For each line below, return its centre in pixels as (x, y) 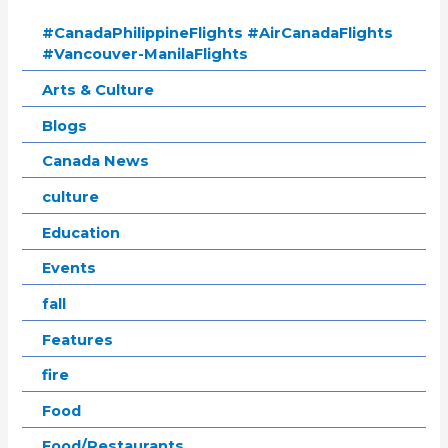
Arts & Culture (98, 90)
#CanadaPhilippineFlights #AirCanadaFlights (218, 33)
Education (81, 232)
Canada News (96, 161)
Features (78, 339)
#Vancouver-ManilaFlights (145, 54)
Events (69, 268)
